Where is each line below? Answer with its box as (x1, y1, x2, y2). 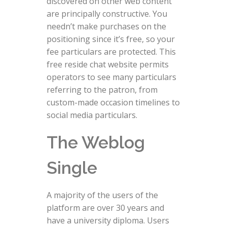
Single (46, 157, 97, 178)
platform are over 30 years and (46, 202, 164, 213)
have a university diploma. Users (46, 214, 169, 226)
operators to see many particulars (46, 71, 176, 83)
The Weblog (46, 132, 145, 153)
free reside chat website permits (46, 58, 169, 70)
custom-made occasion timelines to (46, 96, 180, 108)
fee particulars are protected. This (46, 46, 176, 57)
